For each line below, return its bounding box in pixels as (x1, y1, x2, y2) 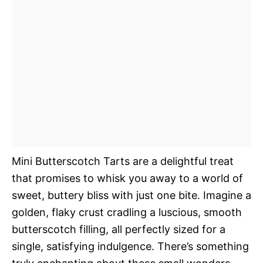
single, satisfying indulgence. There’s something (12, 240, 249, 252)
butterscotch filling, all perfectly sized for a (12, 223, 225, 235)
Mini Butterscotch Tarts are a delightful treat (12, 155, 234, 167)
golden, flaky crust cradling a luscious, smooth (12, 206, 242, 218)
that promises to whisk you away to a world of (12, 172, 243, 184)
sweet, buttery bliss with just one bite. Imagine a (12, 189, 251, 201)
